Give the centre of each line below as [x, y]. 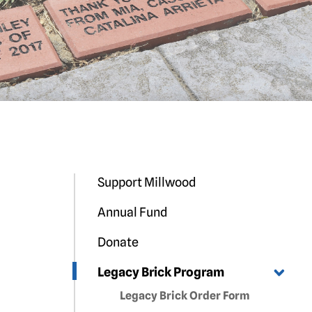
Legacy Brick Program [161, 272]
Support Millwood [147, 182]
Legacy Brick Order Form [185, 296]
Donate [118, 242]
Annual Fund [132, 212]
